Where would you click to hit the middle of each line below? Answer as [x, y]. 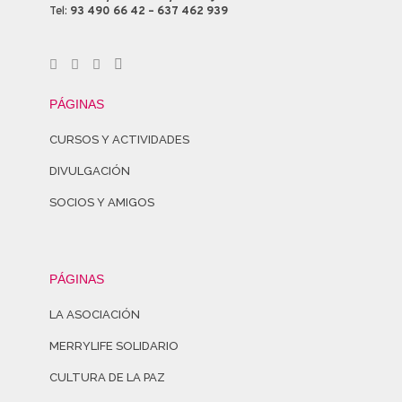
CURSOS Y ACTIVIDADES [119, 140]
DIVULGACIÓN [90, 171]
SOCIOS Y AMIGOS [102, 202]
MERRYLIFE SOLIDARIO [114, 346]
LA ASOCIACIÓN [95, 315]
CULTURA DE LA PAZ [107, 377]
